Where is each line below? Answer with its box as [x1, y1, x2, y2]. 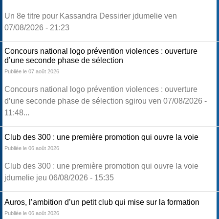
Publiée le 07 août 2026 [4, 68, 59, 75]
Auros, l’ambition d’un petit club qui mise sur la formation [4, 198, 199, 207]
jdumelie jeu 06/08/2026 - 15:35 [4, 174, 114, 182]
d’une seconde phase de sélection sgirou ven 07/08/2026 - [4, 97, 207, 106]
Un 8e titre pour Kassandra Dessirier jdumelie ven [4, 12, 177, 21]
